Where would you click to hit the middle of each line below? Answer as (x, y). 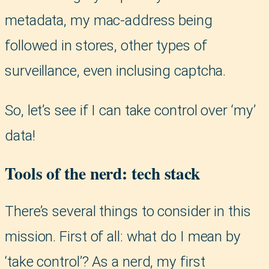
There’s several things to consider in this (128, 211)
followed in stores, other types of (106, 46)
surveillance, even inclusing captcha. (116, 71)
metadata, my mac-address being (109, 21)
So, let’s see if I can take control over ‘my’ (130, 111)
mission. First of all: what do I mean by (123, 236)
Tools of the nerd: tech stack (103, 173)
